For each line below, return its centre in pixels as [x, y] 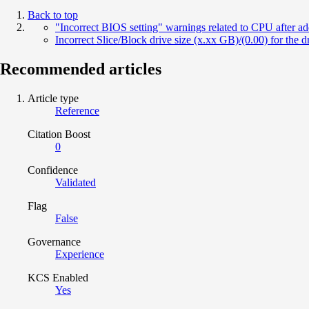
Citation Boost [59, 134]
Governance [54, 241]
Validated [76, 182]
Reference [77, 110]
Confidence [53, 170]
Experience [80, 254]
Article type [53, 98]
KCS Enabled [58, 277]
